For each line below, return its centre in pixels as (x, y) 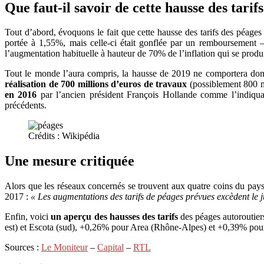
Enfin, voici (28, 217)
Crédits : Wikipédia (64, 136)
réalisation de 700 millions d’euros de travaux (96, 84)
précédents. (26, 105)
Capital (110, 247)
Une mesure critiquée (70, 161)
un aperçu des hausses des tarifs (114, 217)
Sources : (23, 247)
